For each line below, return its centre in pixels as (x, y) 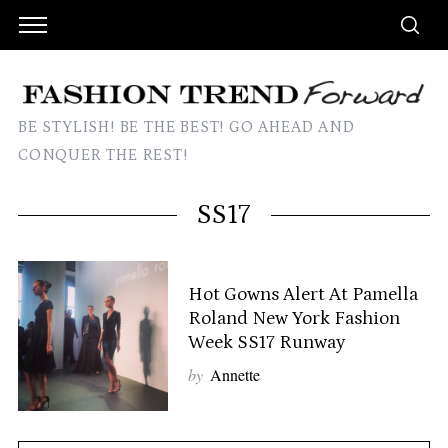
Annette (234, 375)
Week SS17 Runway (266, 343)
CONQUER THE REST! (102, 155)
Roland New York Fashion (293, 319)
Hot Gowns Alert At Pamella (302, 295)
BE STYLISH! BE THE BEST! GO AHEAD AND (186, 127)
